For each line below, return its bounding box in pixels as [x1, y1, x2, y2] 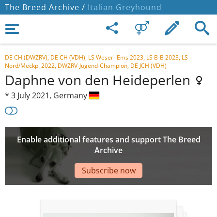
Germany [53, 90, 89, 101]
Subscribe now [81, 165, 136, 176]
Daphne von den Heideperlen [5, 71, 194, 89]
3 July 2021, [11, 90, 53, 101]
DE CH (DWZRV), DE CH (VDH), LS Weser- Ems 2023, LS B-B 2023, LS [5, 53, 188, 62]
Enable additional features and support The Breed [16, 134, 201, 145]
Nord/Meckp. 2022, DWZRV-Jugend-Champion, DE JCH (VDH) [5, 62, 167, 70]
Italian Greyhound [85, 2, 162, 13]
